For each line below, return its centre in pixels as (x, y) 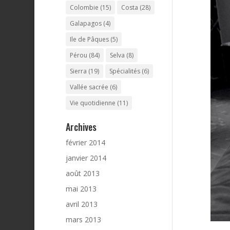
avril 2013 (81, 204)
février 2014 (85, 142)
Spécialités (124, 71)
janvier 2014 (86, 158)
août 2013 (82, 173)
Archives (81, 127)
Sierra (78, 71)
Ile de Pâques (89, 39)
